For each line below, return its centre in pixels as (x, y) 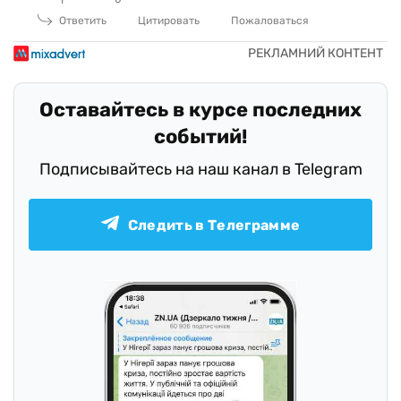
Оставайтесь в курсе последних (200, 110)
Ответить (83, 21)
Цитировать (169, 21)
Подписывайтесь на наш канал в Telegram (200, 170)
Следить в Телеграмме (214, 225)
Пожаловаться (270, 21)
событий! (200, 137)
